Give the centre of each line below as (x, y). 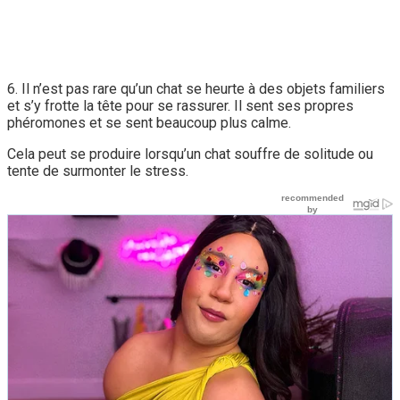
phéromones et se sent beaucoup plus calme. (149, 122)
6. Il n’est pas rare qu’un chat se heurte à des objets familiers (196, 88)
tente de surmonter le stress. (98, 171)
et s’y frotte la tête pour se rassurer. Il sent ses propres (180, 105)
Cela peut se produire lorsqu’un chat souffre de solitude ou (190, 154)
